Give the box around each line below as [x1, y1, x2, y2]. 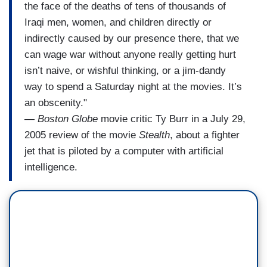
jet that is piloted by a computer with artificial [24, 145, 223, 157]
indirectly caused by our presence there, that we [24, 32, 239, 44]
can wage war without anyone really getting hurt [24, 48, 236, 60]
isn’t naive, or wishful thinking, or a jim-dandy [24, 64, 226, 76]
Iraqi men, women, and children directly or [24, 16, 212, 28]
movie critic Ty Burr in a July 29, [98, 113, 246, 125]
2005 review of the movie [24, 129, 139, 141]
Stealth [139, 129, 170, 141]
